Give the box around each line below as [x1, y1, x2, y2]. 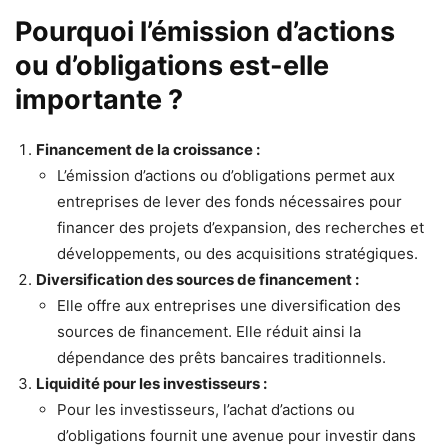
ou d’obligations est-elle [15, 48, 329, 82]
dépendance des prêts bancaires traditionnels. [57, 347, 386, 367]
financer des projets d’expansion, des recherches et [57, 217, 424, 237]
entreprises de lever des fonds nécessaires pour [57, 191, 402, 211]
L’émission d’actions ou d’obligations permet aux [57, 165, 395, 185]
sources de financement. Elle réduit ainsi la [57, 321, 361, 341]
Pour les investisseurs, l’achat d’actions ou [57, 399, 355, 419]
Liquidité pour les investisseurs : [36, 373, 267, 393]
